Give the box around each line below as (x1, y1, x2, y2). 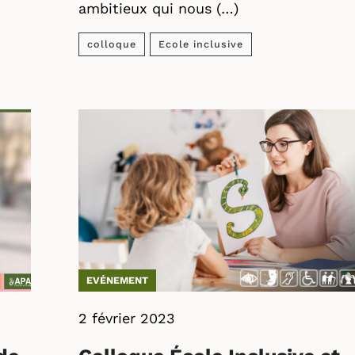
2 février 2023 (78, 310, 175, 326)
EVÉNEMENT (86, 274, 148, 286)
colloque (87, 38, 136, 50)
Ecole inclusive (158, 38, 243, 50)
